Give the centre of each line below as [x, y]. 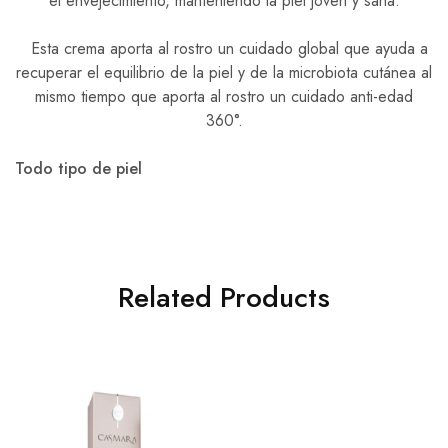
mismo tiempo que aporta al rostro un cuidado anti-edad [224, 96]
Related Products [224, 297]
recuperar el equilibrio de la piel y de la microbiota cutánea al [224, 72]
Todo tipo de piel [78, 168]
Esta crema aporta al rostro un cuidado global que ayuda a [224, 48]
